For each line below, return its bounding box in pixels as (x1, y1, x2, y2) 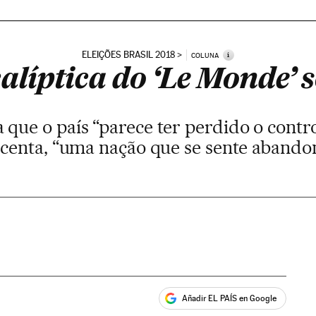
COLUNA (190, 51, 219, 59)
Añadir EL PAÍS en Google (182, 293, 277, 303)
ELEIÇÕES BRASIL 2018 (81, 49, 175, 60)
